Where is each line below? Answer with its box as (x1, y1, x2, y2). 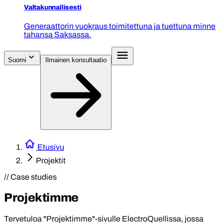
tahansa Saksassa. (24, 30, 91, 39)
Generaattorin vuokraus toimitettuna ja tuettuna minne (24, 21, 216, 30)
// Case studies (4, 172, 57, 181)
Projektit (36, 156, 66, 165)
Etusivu (36, 142, 64, 151)
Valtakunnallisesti (24, 3, 82, 11)
